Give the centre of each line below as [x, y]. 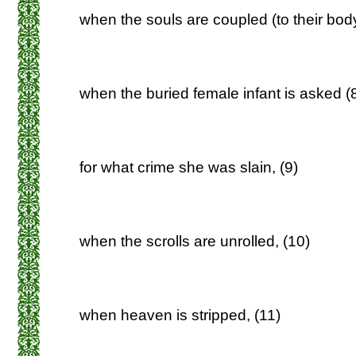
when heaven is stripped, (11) [180, 315]
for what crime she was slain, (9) [189, 167]
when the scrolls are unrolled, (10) [195, 241]
